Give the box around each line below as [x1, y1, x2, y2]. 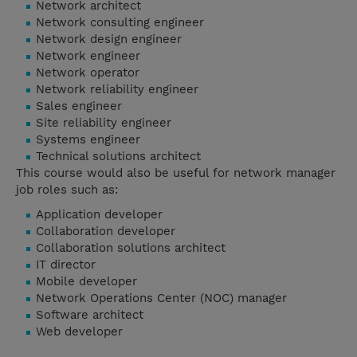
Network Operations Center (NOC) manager [36, 291, 287, 306]
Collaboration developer [36, 224, 175, 239]
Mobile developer [36, 274, 137, 289]
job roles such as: [16, 182, 118, 198]
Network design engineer [36, 32, 182, 47]
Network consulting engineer [36, 15, 204, 30]
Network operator [36, 65, 139, 80]
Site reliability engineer [36, 116, 171, 131]
